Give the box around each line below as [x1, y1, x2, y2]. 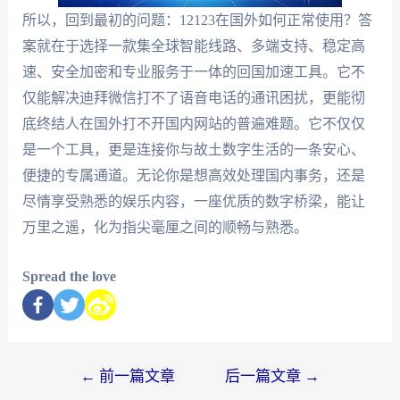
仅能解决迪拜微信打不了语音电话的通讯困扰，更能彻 [21, 90, 365, 106]
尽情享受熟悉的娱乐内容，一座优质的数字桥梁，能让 [21, 194, 365, 210]
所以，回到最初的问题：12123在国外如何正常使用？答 [21, 12, 372, 29]
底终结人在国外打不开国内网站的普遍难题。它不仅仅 [21, 116, 365, 132]
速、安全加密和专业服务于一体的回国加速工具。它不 [21, 64, 365, 80]
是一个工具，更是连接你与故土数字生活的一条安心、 [21, 142, 365, 158]
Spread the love [21, 268, 116, 284]
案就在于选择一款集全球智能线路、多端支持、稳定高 [21, 38, 365, 54]
